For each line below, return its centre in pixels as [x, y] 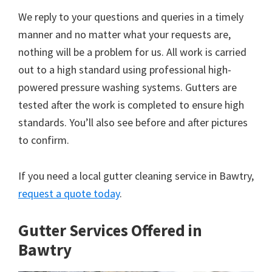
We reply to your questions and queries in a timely [131, 17]
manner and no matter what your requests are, [124, 35]
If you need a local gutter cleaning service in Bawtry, [136, 176]
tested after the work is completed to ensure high [131, 105]
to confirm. [44, 140]
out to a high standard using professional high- [125, 70]
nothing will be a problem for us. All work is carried [132, 52]
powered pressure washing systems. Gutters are [127, 87]
